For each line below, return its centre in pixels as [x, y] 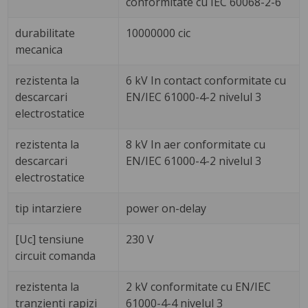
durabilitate [45, 33]
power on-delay [166, 209]
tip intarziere [49, 209]
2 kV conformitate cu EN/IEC [199, 287]
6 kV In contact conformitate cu [206, 81]
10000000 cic [158, 33]
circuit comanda [56, 256]
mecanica [39, 50]
